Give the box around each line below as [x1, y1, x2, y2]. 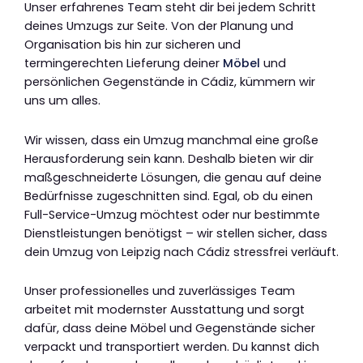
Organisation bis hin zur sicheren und [24, 36, 241, 53]
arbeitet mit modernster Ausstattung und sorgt [24, 301, 305, 318]
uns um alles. [24, 92, 100, 109]
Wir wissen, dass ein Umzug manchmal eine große [24, 131, 318, 148]
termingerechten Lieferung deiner [24, 55, 223, 72]
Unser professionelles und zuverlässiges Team [24, 283, 295, 300]
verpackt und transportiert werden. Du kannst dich [24, 339, 319, 356]
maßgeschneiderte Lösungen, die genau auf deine [24, 169, 322, 186]
